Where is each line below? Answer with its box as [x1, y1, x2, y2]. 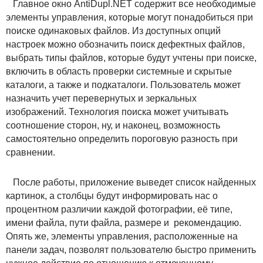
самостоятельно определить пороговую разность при [6, 133, 238, 144]
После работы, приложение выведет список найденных [6, 177, 256, 187]
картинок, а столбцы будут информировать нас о [6, 190, 218, 201]
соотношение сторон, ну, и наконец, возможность [6, 120, 220, 130]
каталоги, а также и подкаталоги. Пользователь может [6, 79, 241, 90]
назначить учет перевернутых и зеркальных [6, 93, 197, 103]
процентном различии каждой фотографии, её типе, [6, 204, 232, 214]
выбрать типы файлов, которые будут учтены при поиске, [6, 52, 257, 63]
